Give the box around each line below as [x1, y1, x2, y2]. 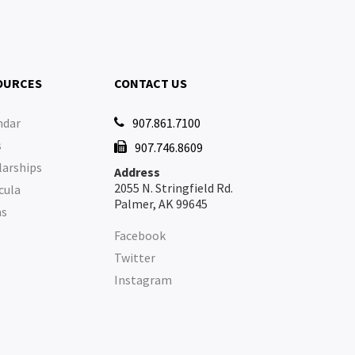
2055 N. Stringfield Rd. [114, 180, 234, 196]
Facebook [114, 227, 166, 243]
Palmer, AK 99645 [114, 196, 208, 212]
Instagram [114, 272, 173, 288]
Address [114, 164, 161, 180]
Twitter [114, 250, 156, 265]
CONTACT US [114, 75, 188, 91]
